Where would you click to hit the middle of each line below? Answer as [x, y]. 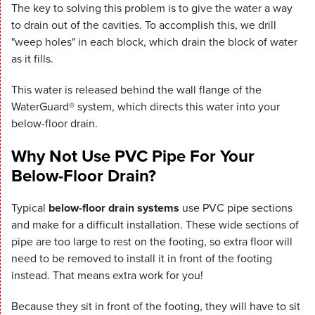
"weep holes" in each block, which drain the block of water [154, 42]
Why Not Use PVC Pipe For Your [133, 156]
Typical [30, 208]
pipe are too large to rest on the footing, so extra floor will [152, 242]
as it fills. [32, 59]
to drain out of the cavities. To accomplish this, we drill [144, 25]
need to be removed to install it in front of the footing [142, 259]
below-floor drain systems [114, 208]
